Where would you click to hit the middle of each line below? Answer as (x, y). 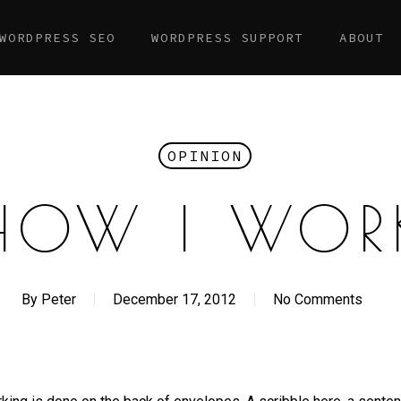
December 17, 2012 (174, 299)
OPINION (205, 156)
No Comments (317, 299)
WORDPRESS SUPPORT (227, 38)
